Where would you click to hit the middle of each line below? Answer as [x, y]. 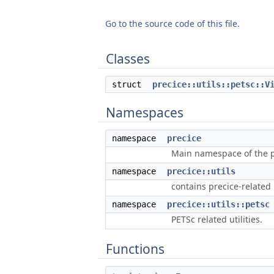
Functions [135, 249]
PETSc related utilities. [217, 219]
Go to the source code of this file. [172, 24]
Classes [128, 59]
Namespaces [145, 113]
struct [131, 84]
